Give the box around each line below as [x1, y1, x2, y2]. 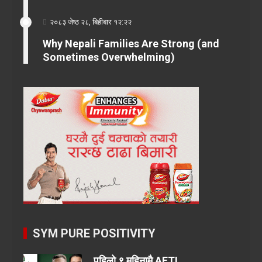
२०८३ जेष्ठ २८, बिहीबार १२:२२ [50, 18, 132, 26]
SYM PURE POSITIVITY [33, 226, 156, 240]
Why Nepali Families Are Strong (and [43, 37, 219, 50]
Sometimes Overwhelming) [43, 51, 175, 63]
